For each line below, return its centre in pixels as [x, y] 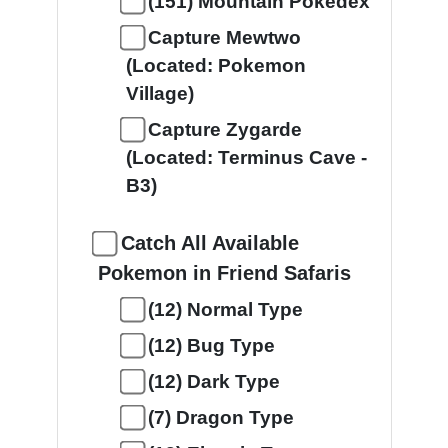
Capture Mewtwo [224, 37]
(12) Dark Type [213, 381]
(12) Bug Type [211, 345]
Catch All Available [209, 243]
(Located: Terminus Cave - [246, 157]
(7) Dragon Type [220, 417]
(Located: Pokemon [215, 65]
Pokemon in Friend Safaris [224, 273]
